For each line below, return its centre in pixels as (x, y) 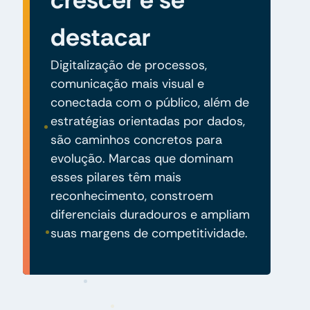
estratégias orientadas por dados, (147, 121)
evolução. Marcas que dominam (142, 158)
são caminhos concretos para (136, 139)
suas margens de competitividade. (149, 233)
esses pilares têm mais (116, 177)
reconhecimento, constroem (131, 195)
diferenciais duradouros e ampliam (150, 214)
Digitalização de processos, (128, 65)
